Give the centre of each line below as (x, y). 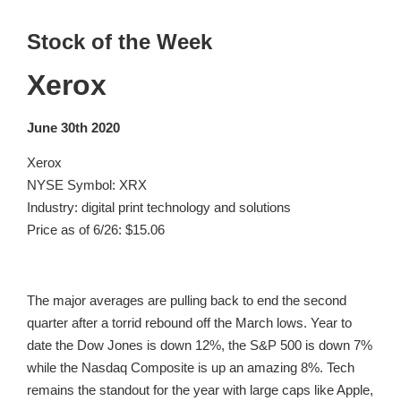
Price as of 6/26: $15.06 (96, 229)
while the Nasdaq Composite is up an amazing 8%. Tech (191, 367)
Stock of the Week (119, 42)
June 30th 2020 (73, 127)
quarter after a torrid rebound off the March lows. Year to (189, 322)
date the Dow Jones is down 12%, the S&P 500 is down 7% (200, 345)
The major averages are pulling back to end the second (187, 300)
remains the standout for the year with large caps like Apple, (200, 389)
